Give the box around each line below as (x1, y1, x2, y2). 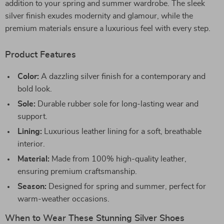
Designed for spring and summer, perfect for (46, 182, 206, 190)
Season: (17, 182, 46, 190)
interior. (17, 140, 45, 148)
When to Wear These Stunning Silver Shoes (5, 214, 184, 223)
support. (17, 112, 47, 120)
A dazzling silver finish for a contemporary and (39, 72, 205, 80)
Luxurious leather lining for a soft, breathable (42, 127, 201, 135)
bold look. (17, 85, 52, 93)
